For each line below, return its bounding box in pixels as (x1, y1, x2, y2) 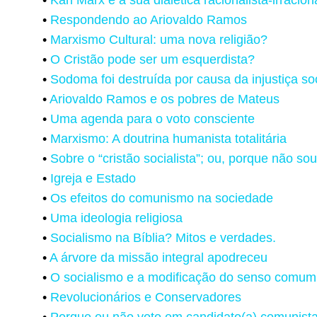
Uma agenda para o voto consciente (50, 111, 255, 126)
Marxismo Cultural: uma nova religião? (50, 32, 267, 47)
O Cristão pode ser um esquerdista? (50, 52, 255, 67)
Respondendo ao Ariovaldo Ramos (50, 12, 247, 27)
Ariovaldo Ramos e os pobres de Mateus (50, 91, 279, 106)
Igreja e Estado (50, 171, 136, 185)
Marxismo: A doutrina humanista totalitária (50, 131, 287, 146)
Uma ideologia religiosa (50, 210, 183, 225)
